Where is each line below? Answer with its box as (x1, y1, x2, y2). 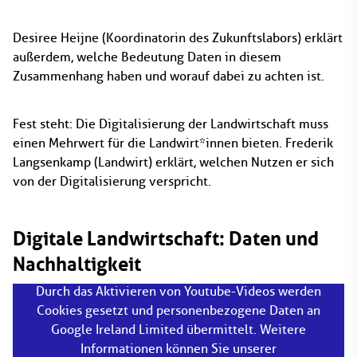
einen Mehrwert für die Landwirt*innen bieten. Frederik (13, 135, 333, 151)
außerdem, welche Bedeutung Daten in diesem (13, 49, 281, 65)
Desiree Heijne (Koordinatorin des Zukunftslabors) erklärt (13, 30, 343, 45)
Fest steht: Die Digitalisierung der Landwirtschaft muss (13, 116, 328, 131)
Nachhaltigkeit (13, 253, 141, 276)
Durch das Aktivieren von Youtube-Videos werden (36, 284, 321, 299)
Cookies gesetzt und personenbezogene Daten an (37, 303, 320, 318)
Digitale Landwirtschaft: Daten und (13, 227, 319, 250)
